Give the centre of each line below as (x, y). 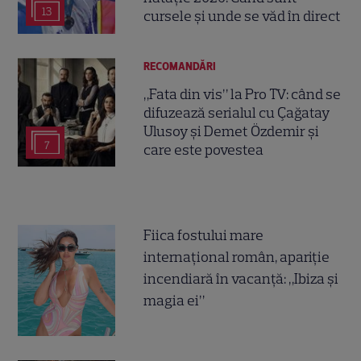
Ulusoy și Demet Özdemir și (232, 131)
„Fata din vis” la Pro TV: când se (243, 94)
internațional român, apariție (237, 257)
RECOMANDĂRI (180, 66)
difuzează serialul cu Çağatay (237, 112)
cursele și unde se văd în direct (243, 17)
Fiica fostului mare (204, 236)
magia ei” (174, 301)
